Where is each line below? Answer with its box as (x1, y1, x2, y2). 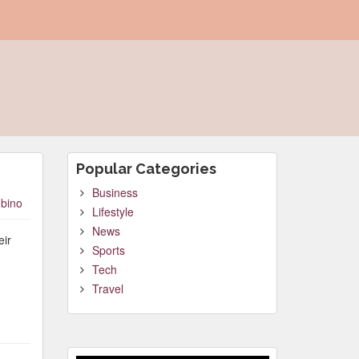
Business (91, 184, 138, 200)
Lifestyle (91, 204, 134, 220)
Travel (91, 280, 123, 296)
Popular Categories (75, 160, 216, 177)
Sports (91, 242, 125, 258)
